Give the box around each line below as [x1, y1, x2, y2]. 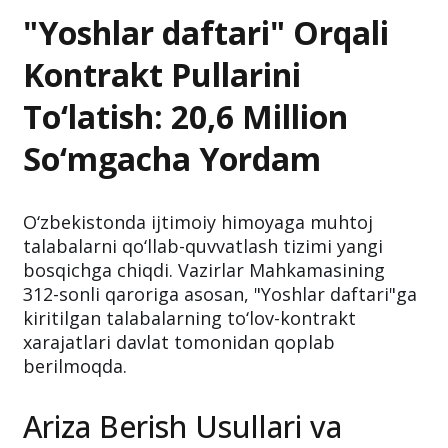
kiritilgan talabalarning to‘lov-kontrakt [23, 306, 356, 331]
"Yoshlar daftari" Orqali [23, 11, 389, 55]
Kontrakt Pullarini [23, 53, 301, 97]
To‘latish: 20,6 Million [23, 95, 348, 139]
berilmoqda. [23, 354, 127, 379]
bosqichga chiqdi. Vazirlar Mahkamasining [23, 258, 385, 283]
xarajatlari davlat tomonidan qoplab [23, 330, 335, 355]
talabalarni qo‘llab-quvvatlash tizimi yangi [23, 234, 383, 259]
